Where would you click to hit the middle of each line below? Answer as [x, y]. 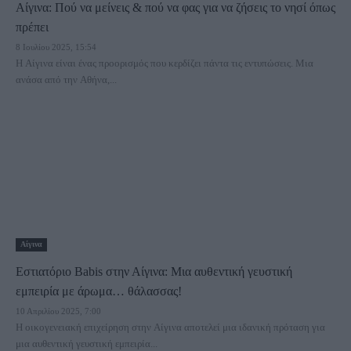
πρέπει [32, 27]
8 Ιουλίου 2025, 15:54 [56, 47]
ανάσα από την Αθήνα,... [66, 80]
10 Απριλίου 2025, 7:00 [58, 311]
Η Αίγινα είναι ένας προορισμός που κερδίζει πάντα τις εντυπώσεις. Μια [165, 63]
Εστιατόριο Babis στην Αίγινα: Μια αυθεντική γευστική [154, 271]
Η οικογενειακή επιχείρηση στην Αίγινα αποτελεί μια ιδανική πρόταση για [170, 327]
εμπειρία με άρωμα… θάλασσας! [99, 291]
